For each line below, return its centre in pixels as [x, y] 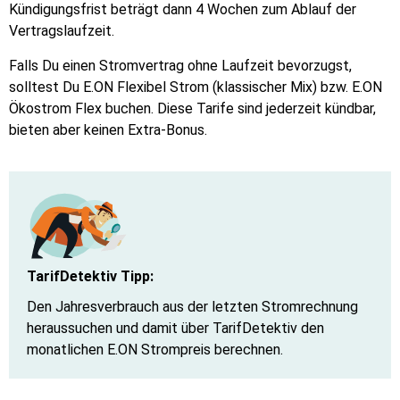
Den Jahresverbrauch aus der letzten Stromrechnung [192, 306]
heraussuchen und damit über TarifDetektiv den [175, 328]
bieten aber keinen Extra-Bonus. [108, 129]
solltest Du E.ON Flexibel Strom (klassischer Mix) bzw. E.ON [196, 87]
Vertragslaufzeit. [62, 31]
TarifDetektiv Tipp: [90, 276]
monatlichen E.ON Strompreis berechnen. [155, 349]
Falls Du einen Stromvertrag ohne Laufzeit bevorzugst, [180, 65]
